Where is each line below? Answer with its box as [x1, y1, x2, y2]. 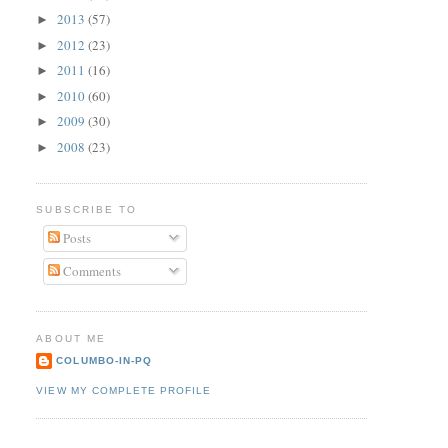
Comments [59, 262, 121, 281]
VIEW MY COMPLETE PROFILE [36, 384, 211, 396]
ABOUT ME [36, 332, 106, 344]
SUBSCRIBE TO [36, 204, 137, 216]
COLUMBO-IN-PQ [56, 355, 152, 367]
